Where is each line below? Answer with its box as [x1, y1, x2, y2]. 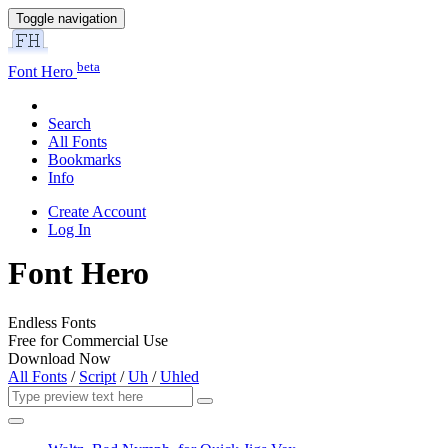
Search [48, 115, 91, 133]
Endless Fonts [8, 313, 96, 331]
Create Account [48, 203, 146, 221]
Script [79, 367, 116, 385]
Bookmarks [48, 151, 121, 169]
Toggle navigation [16, 11, 117, 26]
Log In [48, 221, 91, 239]
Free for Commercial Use [8, 331, 168, 349]
